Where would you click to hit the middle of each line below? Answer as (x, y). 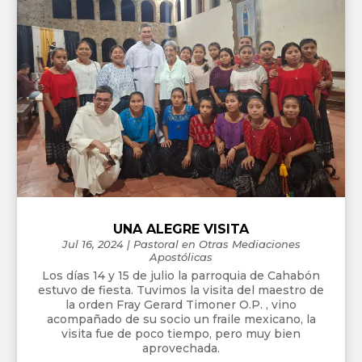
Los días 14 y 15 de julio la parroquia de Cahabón (181, 275)
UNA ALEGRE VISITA (181, 229)
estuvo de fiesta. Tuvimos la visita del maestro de (181, 290)
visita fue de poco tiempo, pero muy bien (181, 333)
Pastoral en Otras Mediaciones (217, 244)
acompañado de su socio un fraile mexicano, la (181, 319)
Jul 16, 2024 (93, 244)
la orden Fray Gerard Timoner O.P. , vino (181, 304)
